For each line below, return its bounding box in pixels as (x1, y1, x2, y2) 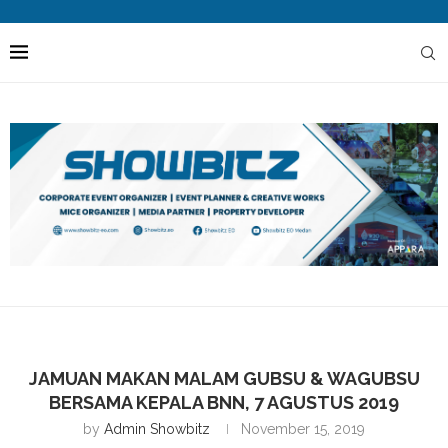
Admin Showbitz (104, 420, 210, 437)
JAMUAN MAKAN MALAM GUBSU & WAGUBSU (28, 367, 420, 389)
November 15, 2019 (241, 420, 365, 437)
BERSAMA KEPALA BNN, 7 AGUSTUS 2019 (49, 391, 399, 413)
